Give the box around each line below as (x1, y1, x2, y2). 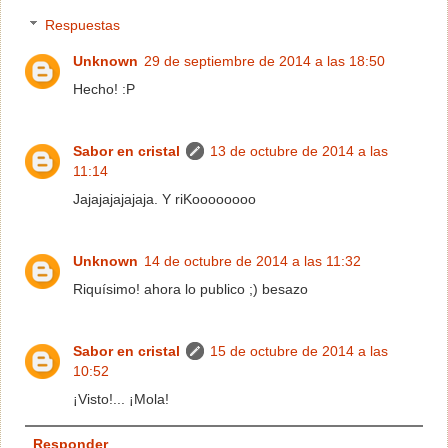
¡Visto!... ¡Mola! (73, 390, 170, 407)
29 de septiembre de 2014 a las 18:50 (144, 52, 386, 69)
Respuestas (45, 16, 121, 33)
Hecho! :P (73, 80, 136, 97)
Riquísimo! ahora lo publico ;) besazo (73, 280, 309, 297)
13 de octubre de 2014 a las (210, 142, 389, 159)
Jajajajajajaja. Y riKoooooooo (73, 190, 257, 207)
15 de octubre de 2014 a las (210, 342, 389, 359)
